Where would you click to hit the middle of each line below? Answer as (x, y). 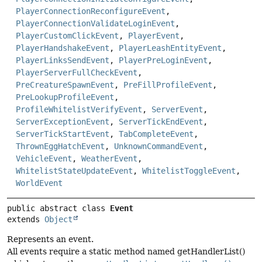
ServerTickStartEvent (63, 134)
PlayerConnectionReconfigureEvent (91, 11)
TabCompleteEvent (156, 134)
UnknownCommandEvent (158, 146)
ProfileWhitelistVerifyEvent (79, 110)
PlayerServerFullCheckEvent (77, 73)
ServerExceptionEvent (63, 122)
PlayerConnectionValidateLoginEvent (95, 24)
